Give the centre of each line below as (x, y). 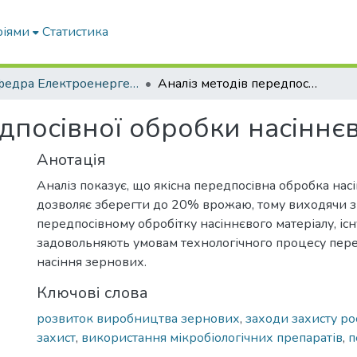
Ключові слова (92, 293)
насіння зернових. (92, 262)
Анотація (71, 160)
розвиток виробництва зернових (138, 319)
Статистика (76, 32)
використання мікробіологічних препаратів (212, 338)
